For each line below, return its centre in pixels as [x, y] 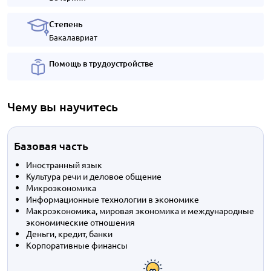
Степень [66, 24]
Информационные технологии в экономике [113, 199]
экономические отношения [80, 222]
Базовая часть [51, 145]
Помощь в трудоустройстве [101, 64]
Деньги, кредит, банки [69, 233]
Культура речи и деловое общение [94, 176]
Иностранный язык [64, 165]
